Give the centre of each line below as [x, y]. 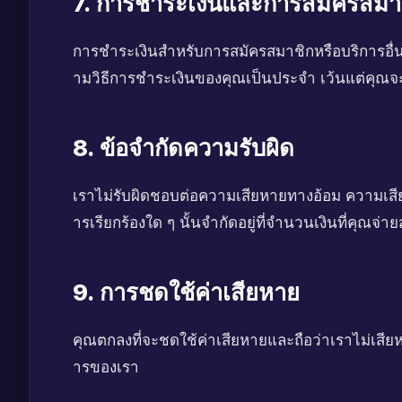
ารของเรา [106, 367]
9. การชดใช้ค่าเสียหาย [186, 292]
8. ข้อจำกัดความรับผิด [184, 148]
